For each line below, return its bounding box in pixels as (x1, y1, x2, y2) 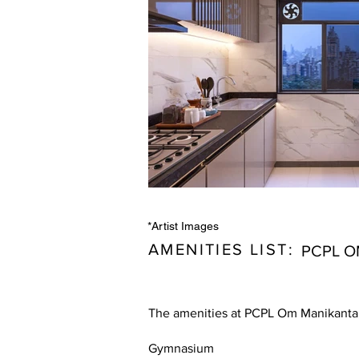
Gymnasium (148, 341, 214, 355)
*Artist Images (147, 220, 219, 232)
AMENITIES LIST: (148, 240, 301, 258)
